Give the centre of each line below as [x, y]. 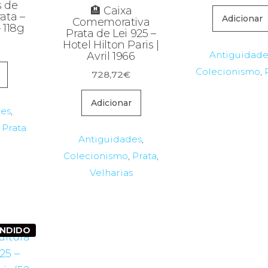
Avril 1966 [111, 56]
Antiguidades [110, 139]
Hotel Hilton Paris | [111, 45]
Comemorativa [111, 22]
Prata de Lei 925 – [111, 33]
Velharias [111, 172]
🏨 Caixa [111, 11]
